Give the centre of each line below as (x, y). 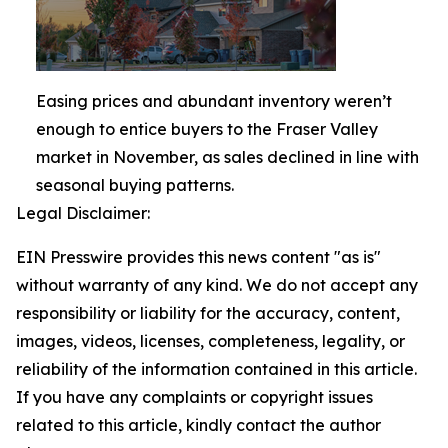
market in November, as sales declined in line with (227, 157)
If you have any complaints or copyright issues (194, 397)
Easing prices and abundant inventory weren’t (214, 101)
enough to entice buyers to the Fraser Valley (207, 129)
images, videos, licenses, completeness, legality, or (210, 341)
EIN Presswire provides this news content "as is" (198, 257)
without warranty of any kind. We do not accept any (217, 285)
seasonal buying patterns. (135, 185)
